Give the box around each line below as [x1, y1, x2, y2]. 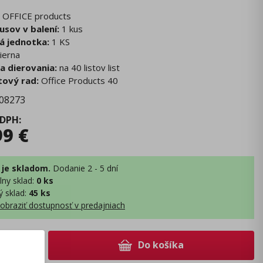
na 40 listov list [57, 62, 120, 74]
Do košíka [138, 238, 184, 252]
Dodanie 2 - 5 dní [53, 163, 118, 174]
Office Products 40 [39, 75, 118, 87]
